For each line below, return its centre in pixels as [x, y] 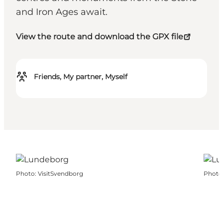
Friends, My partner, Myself [81, 77]
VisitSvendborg [60, 174]
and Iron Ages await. [62, 12]
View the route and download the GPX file [100, 37]
